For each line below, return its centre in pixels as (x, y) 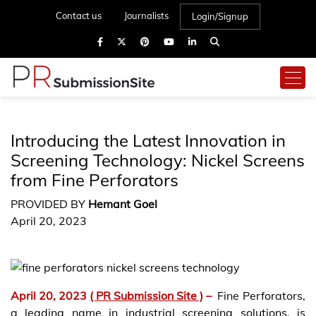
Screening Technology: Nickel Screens (158, 160)
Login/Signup (220, 16)
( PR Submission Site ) (146, 295)
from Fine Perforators (95, 180)
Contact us (79, 16)
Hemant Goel (123, 204)
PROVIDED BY (49, 204)
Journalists (146, 16)
